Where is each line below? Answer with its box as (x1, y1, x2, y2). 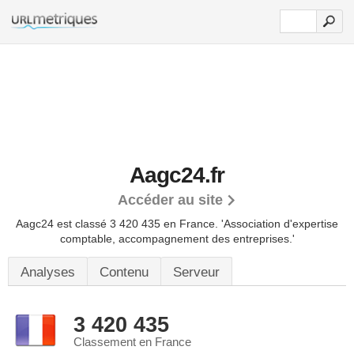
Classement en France (73, 336, 191, 348)
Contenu (100, 265, 149, 280)
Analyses (21, 265, 75, 280)
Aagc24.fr (130, 163, 224, 187)
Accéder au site (118, 192, 223, 208)
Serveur (173, 265, 220, 280)
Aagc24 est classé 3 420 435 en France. (16, 217, 221, 230)
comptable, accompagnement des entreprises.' (59, 232, 295, 245)
